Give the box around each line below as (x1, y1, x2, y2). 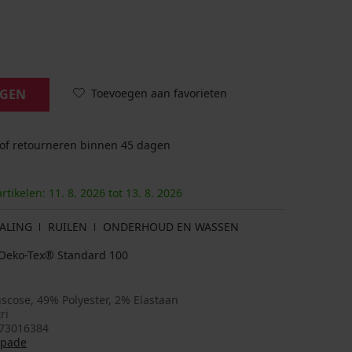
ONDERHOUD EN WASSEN (103, 219, 239, 235)
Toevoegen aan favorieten (91, 85, 227, 101)
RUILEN (48, 219, 87, 235)
